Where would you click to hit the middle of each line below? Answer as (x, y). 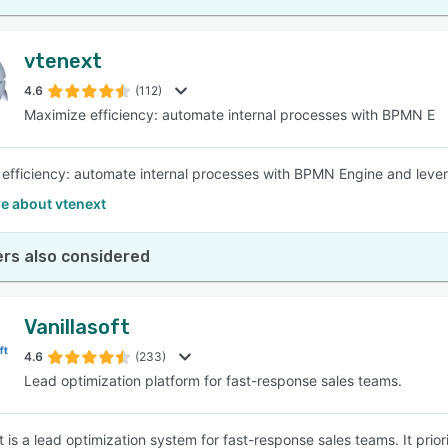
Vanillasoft (77, 327)
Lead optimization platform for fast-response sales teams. (213, 380)
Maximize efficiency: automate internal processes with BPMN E (229, 114)
